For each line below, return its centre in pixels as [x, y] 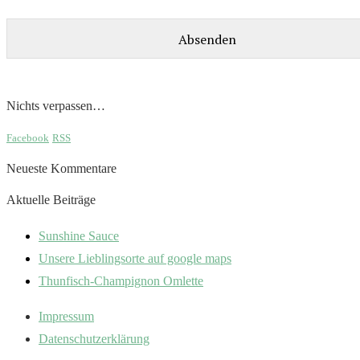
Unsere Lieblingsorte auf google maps [135, 258]
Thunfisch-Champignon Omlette [121, 280]
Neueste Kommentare [61, 169]
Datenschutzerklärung [94, 338]
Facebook [28, 137]
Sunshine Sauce [79, 235]
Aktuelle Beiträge [51, 200]
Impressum [66, 316]
